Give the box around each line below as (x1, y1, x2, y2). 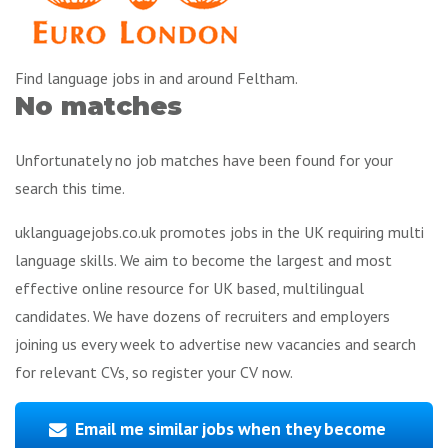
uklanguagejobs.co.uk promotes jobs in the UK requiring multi (15, 221, 424, 242)
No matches (15, 90, 182, 122)
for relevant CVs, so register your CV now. (15, 361, 293, 382)
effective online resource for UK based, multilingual (15, 277, 364, 298)
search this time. (15, 177, 125, 198)
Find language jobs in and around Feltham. (15, 68, 298, 89)
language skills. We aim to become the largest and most (15, 249, 392, 270)
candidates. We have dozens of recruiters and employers (15, 305, 390, 326)
